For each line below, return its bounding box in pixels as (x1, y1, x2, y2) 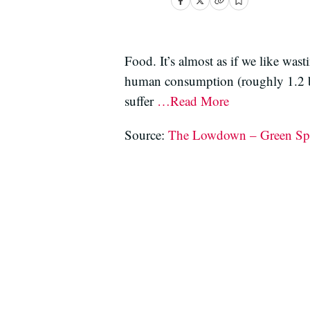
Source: (125, 126, 168, 143)
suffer (125, 92, 157, 109)
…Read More (157, 92, 229, 109)
